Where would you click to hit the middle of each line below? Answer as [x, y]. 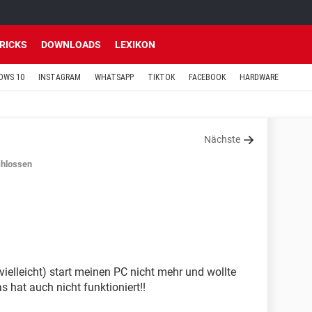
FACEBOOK [207, 77]
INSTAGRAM [60, 77]
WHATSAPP [114, 77]
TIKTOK [161, 77]
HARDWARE [259, 77]
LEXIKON [135, 45]
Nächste [222, 139]
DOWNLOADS [71, 45]
